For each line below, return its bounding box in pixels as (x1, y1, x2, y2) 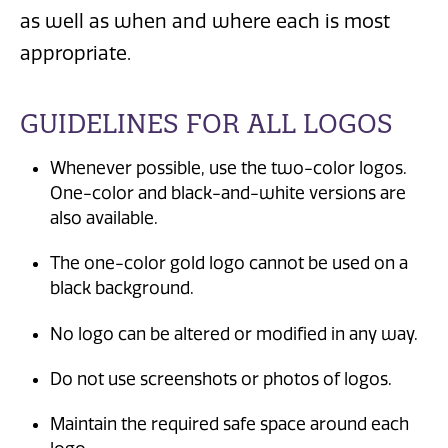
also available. (50, 207, 158, 228)
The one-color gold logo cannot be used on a (50, 253, 408, 274)
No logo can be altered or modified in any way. (50, 323, 418, 344)
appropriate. (20, 42, 131, 66)
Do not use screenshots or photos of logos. (50, 369, 392, 389)
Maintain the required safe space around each (50, 414, 409, 435)
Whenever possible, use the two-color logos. (50, 157, 407, 178)
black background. (50, 278, 194, 299)
